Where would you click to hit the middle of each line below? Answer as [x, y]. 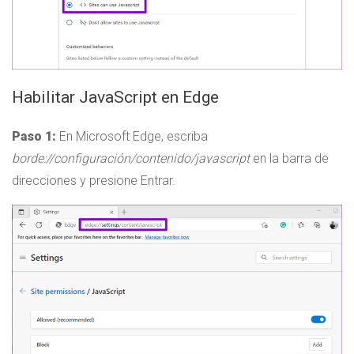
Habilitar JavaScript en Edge [115, 98]
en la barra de [289, 159]
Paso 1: [34, 137]
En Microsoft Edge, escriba [132, 137]
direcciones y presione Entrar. [94, 181]
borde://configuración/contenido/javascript [131, 159]
